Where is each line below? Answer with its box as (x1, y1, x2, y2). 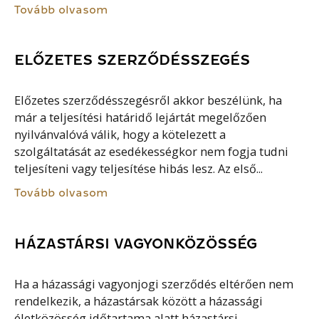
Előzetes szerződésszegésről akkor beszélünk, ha (14, 93, 283, 109)
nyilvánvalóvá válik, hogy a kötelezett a (14, 127, 226, 143)
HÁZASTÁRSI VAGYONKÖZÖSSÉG (14, 236, 258, 251)
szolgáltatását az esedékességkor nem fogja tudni (14, 144, 289, 160)
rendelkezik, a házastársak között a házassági (14, 293, 263, 309)
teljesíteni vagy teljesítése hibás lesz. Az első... (14, 161, 263, 177)
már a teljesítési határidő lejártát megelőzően (14, 110, 267, 126)
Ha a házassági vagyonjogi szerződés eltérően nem (14, 276, 294, 292)
